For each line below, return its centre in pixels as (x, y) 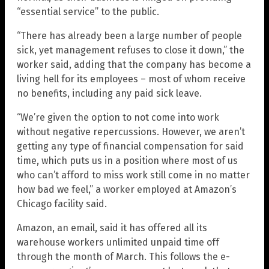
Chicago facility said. (62, 204)
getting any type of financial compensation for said (130, 146)
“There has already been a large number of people (129, 35)
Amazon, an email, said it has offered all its (112, 228)
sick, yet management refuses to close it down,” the (131, 50)
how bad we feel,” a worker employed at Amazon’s (127, 189)
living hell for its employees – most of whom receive (131, 79)
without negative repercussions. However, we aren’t (131, 131)
